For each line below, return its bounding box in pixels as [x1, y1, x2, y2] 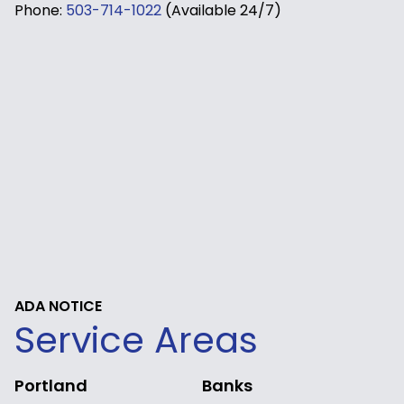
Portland [14, 373, 87, 397]
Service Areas [14, 314, 258, 365]
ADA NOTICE [14, 295, 102, 317]
